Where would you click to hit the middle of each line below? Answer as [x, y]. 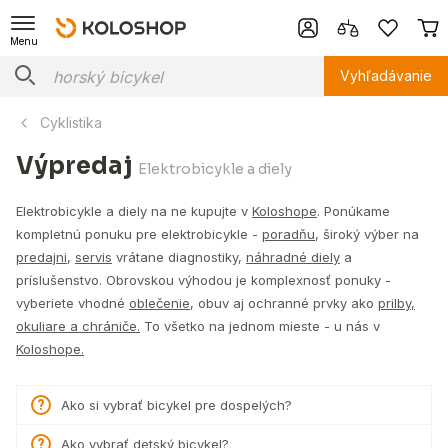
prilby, [396, 303]
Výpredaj [77, 166]
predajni [41, 257]
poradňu [288, 234]
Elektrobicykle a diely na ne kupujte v [134, 211]
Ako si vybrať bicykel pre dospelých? [176, 405]
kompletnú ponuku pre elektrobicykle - [139, 234]
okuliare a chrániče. [78, 326]
